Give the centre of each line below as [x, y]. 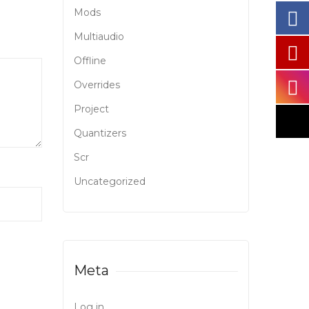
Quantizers [100, 133]
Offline [90, 61]
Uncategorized [110, 182]
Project [91, 109]
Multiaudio [99, 37]
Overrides [97, 85]
